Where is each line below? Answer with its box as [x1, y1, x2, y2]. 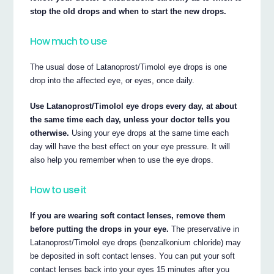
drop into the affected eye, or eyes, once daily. [30, 75, 195, 85]
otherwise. [30, 128, 70, 138]
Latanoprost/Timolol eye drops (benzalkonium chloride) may [30, 237, 242, 247]
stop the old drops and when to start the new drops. [30, 6, 227, 16]
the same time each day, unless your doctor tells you [30, 114, 231, 124]
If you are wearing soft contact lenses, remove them [30, 210, 226, 220]
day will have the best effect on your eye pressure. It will [30, 141, 231, 151]
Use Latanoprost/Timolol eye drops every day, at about [30, 101, 237, 111]
